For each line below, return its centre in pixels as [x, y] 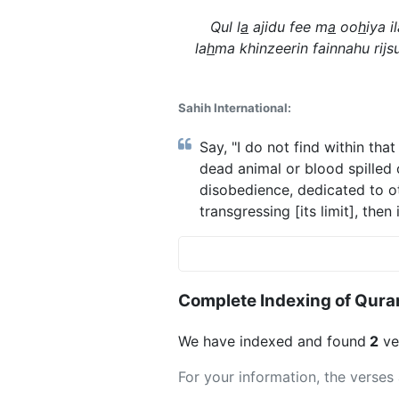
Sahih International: [235, 108]
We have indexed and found [272, 341]
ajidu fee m [288, 26]
